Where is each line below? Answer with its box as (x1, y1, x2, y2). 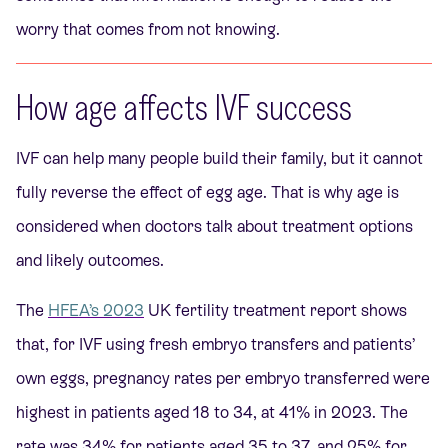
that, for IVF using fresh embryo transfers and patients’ (16, 335, 415, 355)
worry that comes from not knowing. (16, 19, 280, 39)
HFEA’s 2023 (48, 301, 144, 321)
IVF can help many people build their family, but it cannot (16, 149, 423, 169)
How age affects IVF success (16, 84, 352, 129)
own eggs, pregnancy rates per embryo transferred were (16, 369, 430, 389)
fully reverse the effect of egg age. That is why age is (16, 183, 399, 203)
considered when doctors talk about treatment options (16, 217, 413, 237)
